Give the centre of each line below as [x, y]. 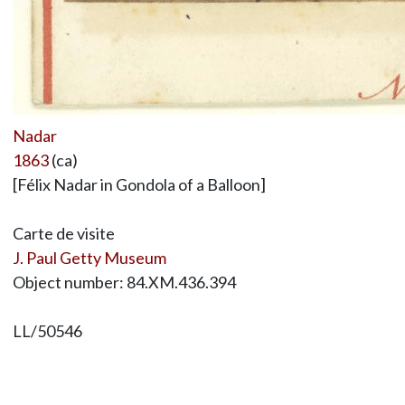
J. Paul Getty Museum [89, 257]
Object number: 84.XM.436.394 [124, 282]
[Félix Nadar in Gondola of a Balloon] [139, 184]
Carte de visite [63, 233]
